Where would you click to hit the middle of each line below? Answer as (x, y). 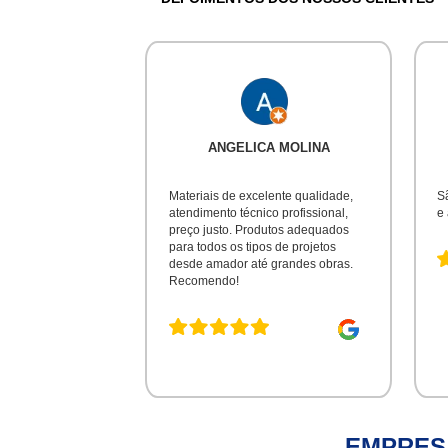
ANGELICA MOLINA (268, 147)
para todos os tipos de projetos (252, 246)
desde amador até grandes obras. (260, 263)
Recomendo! (203, 280)
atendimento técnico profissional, (258, 212)
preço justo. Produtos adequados (258, 229)
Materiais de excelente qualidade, (260, 195)
